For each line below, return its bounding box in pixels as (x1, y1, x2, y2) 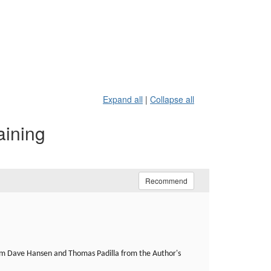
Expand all (103, 93, 143, 105)
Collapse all (150, 93, 194, 105)
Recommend (145, 175, 188, 186)
